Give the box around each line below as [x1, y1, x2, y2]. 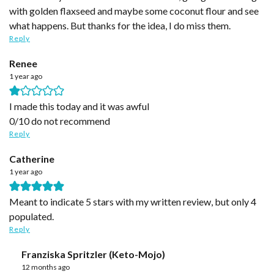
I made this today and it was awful [9, 100, 149, 112]
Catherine [9, 152, 54, 165]
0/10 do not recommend [9, 114, 110, 127]
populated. [9, 210, 54, 222]
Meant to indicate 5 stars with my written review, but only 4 [9, 195, 256, 207]
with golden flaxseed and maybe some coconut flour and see [9, 4, 259, 17]
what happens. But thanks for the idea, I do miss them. [9, 19, 231, 31]
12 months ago [21, 262, 70, 272]
